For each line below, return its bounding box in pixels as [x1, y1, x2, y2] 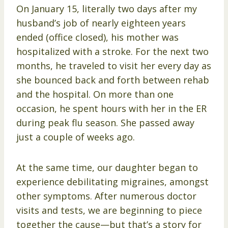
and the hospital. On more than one [16, 88, 174, 100]
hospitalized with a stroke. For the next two [16, 45, 209, 58]
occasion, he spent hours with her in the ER [16, 102, 207, 115]
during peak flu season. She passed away [16, 116, 194, 129]
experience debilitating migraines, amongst [16, 175, 209, 188]
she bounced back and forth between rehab [16, 73, 209, 86]
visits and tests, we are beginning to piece [16, 204, 202, 216]
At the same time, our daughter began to [16, 161, 198, 174]
